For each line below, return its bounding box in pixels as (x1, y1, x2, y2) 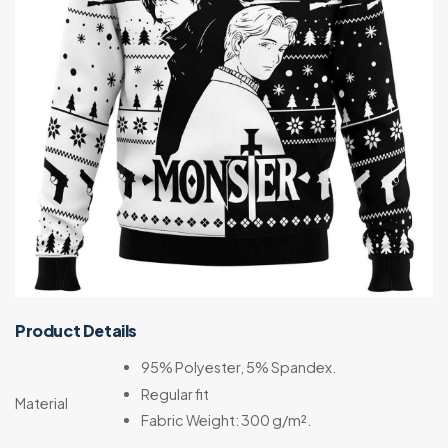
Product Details (15, 319, 137, 341)
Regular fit (140, 384, 209, 403)
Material (15, 393, 68, 412)
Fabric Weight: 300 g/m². (140, 411, 311, 430)
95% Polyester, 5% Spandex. (140, 357, 336, 376)
